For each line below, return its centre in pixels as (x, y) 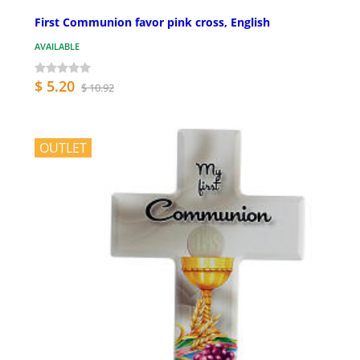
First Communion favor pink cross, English (152, 22)
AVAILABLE (57, 47)
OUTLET (63, 148)
